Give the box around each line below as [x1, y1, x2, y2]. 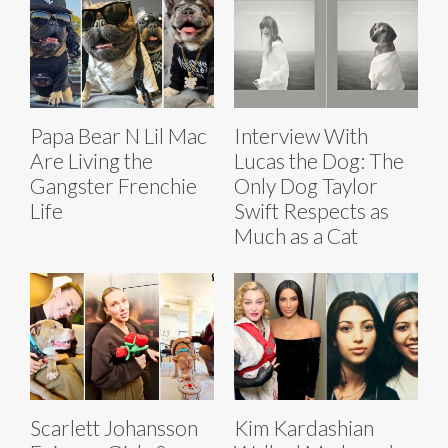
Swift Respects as [234, 198, 389, 224]
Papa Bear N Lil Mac [30, 123, 207, 149]
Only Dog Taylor [234, 173, 378, 199]
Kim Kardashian [234, 415, 374, 441]
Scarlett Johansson [30, 415, 198, 441]
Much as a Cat [234, 223, 358, 249]
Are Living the [30, 148, 153, 174]
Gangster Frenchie [30, 173, 197, 199]
